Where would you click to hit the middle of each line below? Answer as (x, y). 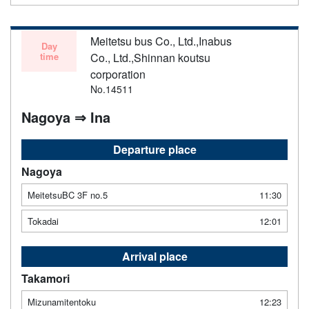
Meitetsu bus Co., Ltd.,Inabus (161, 41)
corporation (118, 74)
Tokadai (43, 221)
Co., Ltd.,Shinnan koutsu (150, 58)
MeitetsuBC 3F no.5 (68, 195)
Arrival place (154, 256)
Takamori (46, 278)
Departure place (154, 149)
